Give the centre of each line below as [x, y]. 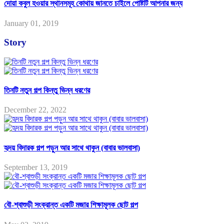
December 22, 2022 [35, 110]
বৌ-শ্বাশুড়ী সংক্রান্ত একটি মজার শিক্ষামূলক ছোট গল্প [71, 205]
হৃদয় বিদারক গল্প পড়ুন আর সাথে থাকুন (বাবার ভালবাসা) [72, 147]
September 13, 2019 [36, 167]
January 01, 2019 [31, 23]
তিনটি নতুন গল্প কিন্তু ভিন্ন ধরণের [47, 90]
